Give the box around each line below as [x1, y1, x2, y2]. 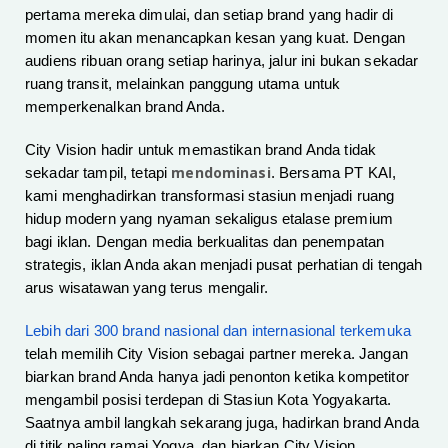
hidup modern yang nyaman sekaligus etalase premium [25, 211, 394, 228]
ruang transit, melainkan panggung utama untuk [25, 76, 341, 93]
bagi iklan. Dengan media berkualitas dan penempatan [25, 234, 385, 251]
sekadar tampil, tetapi [25, 165, 172, 182]
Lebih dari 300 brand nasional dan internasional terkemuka [25, 323, 411, 340]
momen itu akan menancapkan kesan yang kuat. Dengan [25, 30, 406, 47]
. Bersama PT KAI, [270, 165, 397, 182]
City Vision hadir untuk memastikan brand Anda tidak [25, 142, 377, 159]
